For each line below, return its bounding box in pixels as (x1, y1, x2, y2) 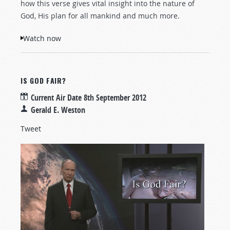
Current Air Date (31, 91, 84, 103)
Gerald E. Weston (31, 104, 85, 116)
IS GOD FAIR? (21, 74, 66, 86)
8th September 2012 (84, 91, 146, 103)
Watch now (23, 33, 61, 43)
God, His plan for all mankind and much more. (21, 10, 180, 21)
